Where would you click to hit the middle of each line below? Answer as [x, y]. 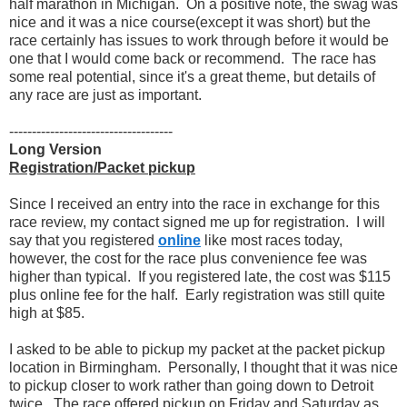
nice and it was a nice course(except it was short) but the [190, 22]
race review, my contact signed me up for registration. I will [197, 222]
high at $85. [49, 313]
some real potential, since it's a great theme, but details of [192, 76]
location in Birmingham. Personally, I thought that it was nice [203, 367]
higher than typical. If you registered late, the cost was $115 [200, 276]
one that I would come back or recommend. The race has [193, 58]
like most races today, [272, 240]
